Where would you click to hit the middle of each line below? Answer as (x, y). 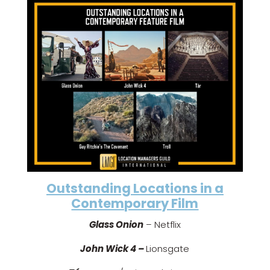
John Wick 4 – (113, 249)
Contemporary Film (135, 204)
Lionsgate (168, 249)
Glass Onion (116, 225)
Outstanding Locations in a (135, 189)
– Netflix (162, 225)
